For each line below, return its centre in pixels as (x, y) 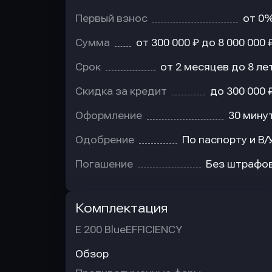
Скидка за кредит (121, 91)
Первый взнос (111, 19)
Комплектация (121, 208)
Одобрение (105, 140)
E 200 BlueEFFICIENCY (129, 230)
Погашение (104, 164)
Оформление (109, 116)
